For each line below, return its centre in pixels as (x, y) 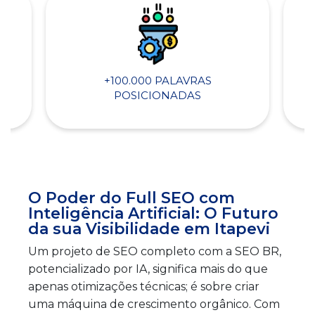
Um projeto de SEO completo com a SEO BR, (155, 251)
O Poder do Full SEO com (131, 198)
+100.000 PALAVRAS (157, 81)
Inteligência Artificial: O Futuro (153, 213)
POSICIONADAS (157, 96)
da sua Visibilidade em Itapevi (149, 229)
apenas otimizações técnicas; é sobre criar (144, 286)
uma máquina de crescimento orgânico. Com (154, 304)
